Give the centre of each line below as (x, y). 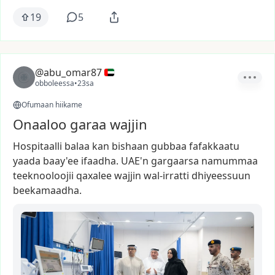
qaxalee (94, 176)
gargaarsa (175, 161)
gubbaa (169, 146)
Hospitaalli (37, 146)
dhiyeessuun (221, 176)
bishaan (130, 146)
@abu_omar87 (68, 72)
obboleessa (55, 83)
